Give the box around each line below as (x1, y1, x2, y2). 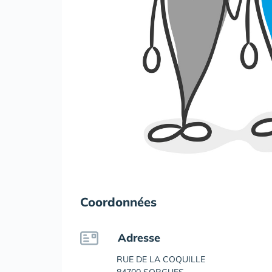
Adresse (118, 231, 160, 245)
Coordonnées (80, 194, 157, 210)
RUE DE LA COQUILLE (117, 254, 205, 265)
